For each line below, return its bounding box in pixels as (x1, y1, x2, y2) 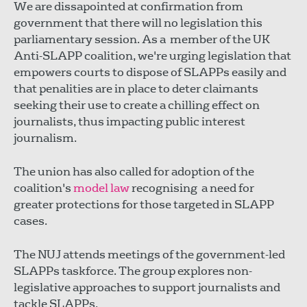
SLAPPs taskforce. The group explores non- (14, 263, 252, 278)
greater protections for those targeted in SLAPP (14, 197, 274, 212)
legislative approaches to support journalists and (14, 280, 280, 295)
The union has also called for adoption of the (14, 164, 254, 179)
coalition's (14, 180, 73, 195)
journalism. (14, 130, 77, 145)
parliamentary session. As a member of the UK (14, 32, 270, 47)
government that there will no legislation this (14, 15, 262, 30)
